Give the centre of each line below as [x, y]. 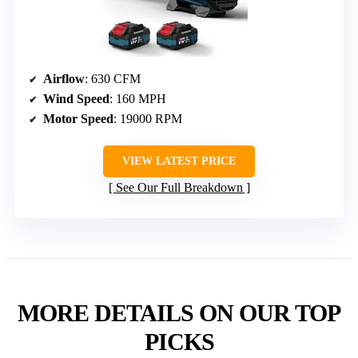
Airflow [64, 79]
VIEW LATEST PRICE [179, 161]
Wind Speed [76, 99]
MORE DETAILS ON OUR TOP [179, 313]
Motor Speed [78, 119]
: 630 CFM [113, 79]
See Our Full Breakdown [179, 188]
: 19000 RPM [148, 119]
